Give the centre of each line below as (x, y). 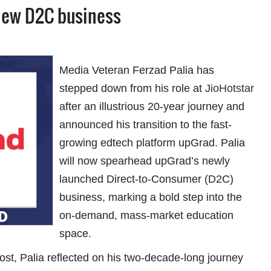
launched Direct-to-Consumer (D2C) (146, 179)
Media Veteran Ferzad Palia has (136, 70)
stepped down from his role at (132, 88)
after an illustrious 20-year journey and (152, 106)
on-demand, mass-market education (146, 215)
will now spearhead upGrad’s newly (144, 161)
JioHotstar (229, 88)
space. (75, 233)
